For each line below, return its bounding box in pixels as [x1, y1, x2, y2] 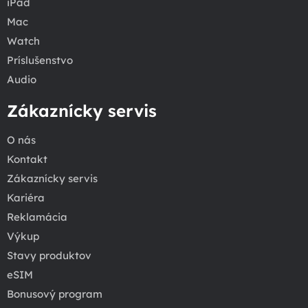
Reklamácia [7, 210, 67, 224]
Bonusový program [7, 287, 102, 301]
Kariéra [7, 191, 45, 205]
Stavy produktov [7, 249, 91, 263]
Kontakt [7, 153, 47, 166]
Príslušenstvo [7, 54, 73, 67]
